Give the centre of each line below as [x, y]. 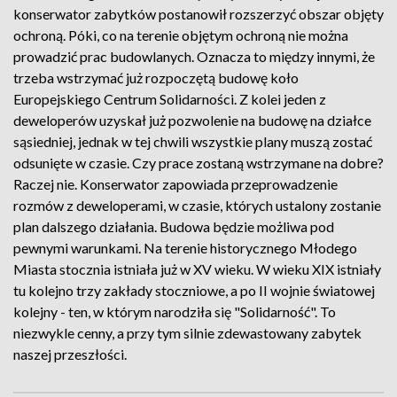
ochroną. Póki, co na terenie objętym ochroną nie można [181, 35]
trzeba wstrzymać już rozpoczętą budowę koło [156, 78]
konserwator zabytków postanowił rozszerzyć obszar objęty [198, 14]
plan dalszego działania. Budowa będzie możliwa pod [174, 226]
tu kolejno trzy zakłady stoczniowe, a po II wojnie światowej [194, 290]
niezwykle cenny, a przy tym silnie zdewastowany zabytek [187, 333]
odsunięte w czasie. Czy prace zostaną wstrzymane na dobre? [198, 163]
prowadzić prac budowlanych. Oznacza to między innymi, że [194, 56]
